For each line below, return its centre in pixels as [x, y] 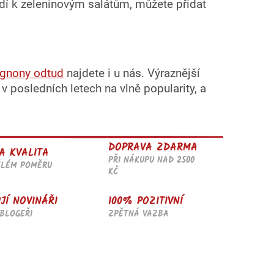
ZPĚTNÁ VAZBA [139, 214]
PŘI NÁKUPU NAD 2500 [152, 160]
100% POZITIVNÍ [146, 202]
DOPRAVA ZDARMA [153, 147]
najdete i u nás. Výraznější [132, 73]
